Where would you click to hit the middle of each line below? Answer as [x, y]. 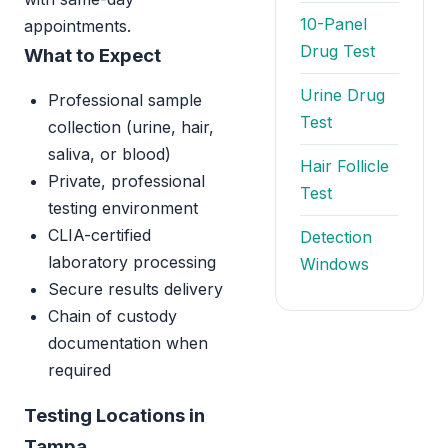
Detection [336, 237]
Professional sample [125, 100]
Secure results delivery [135, 289]
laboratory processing [132, 262]
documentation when [128, 343]
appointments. [77, 26]
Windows [334, 264]
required [79, 370]
